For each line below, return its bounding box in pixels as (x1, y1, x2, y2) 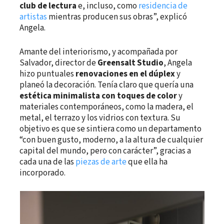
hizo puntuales (19, 67, 76, 80)
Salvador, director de (19, 56, 98, 69)
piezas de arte (75, 155, 127, 168)
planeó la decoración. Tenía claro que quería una (19, 78, 194, 91)
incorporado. (19, 166, 66, 179)
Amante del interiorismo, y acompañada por (19, 45, 178, 58)
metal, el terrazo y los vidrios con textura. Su (19, 111, 181, 124)
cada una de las (19, 155, 76, 168)
